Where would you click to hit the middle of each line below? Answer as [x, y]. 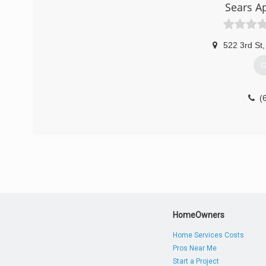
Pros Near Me [195, 248]
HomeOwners [199, 215]
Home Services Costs [209, 235]
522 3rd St [243, 45]
